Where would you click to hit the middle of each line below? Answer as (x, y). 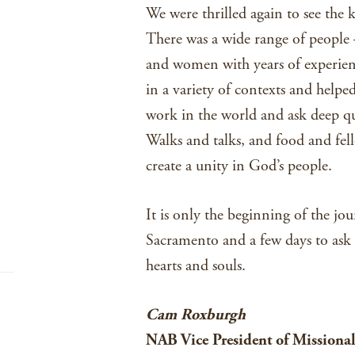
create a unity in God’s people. (239, 166)
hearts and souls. (195, 266)
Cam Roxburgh (195, 315)
